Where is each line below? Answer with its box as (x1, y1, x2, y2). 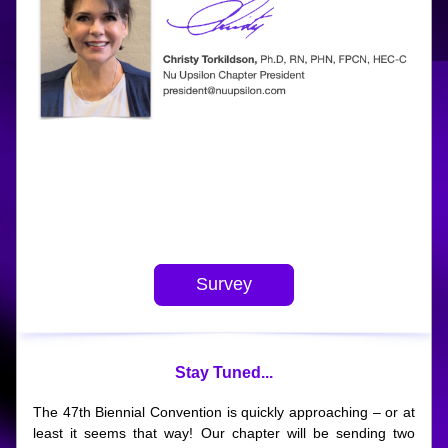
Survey (196, 274, 252, 294)
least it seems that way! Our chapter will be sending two (33, 425, 415, 441)
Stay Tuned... (175, 364, 273, 381)
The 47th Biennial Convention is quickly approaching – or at (33, 404, 415, 420)
